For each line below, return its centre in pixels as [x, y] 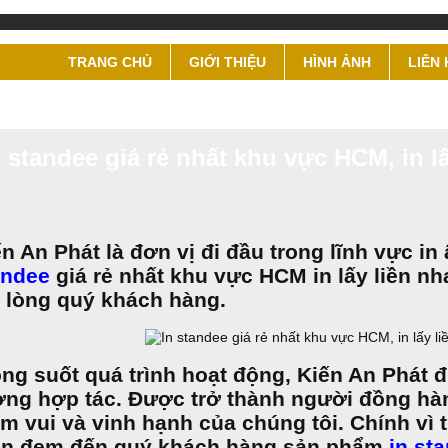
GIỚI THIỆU [227, 62]
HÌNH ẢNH [337, 62]
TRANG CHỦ [110, 62]
